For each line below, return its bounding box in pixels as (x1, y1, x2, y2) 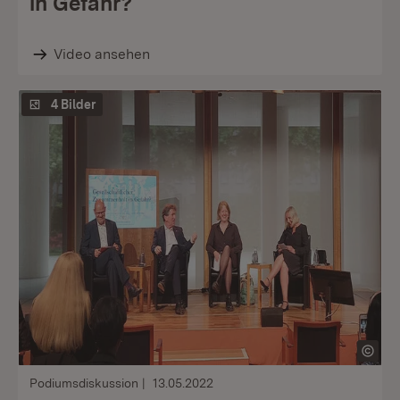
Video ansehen (53, 46, 150, 62)
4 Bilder (51, 97, 96, 112)
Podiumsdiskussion (29, 376, 138, 390)
